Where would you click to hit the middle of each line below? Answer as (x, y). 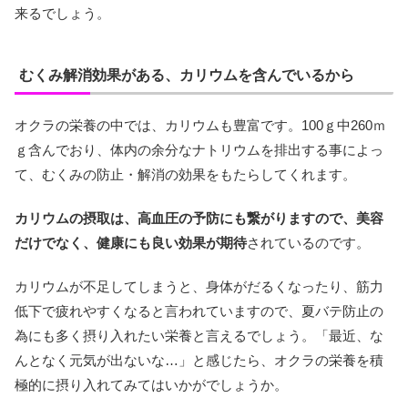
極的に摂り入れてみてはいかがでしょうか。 (151, 385)
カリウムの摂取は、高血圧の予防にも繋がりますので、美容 (199, 219)
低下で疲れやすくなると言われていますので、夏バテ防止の (199, 311)
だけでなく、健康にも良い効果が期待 (131, 243)
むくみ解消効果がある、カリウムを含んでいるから (187, 76)
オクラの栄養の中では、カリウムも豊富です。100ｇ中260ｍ (200, 126)
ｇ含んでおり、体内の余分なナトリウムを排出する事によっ (199, 150)
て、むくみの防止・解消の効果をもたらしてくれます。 (185, 175)
